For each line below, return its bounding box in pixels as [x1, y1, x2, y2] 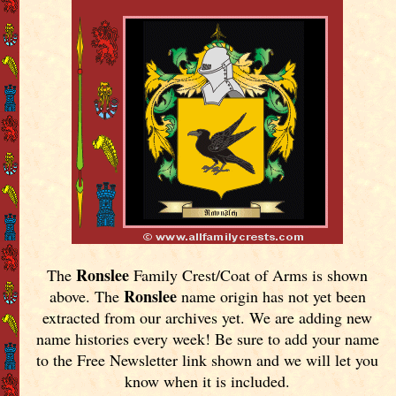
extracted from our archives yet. [42, 306, 250, 328]
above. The [49, 285, 124, 307]
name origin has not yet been [176, 285, 366, 307]
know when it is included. [125, 369, 291, 392]
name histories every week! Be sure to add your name [35, 327, 379, 349]
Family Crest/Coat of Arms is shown [129, 263, 369, 286]
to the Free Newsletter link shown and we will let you [36, 348, 379, 370]
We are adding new [249, 306, 373, 328]
